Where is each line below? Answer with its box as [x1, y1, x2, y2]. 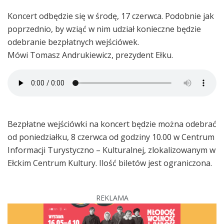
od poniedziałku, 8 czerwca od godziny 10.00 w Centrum [7, 131, 214, 142]
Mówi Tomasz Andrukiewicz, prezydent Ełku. [7, 49, 173, 60]
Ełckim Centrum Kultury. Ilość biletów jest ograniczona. [7, 157, 212, 168]
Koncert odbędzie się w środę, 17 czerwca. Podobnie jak [7, 10, 214, 21]
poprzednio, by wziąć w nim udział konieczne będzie [7, 23, 201, 34]
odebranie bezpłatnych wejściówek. [7, 36, 139, 47]
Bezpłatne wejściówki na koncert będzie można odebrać [7, 118, 216, 129]
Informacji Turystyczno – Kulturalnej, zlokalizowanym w [7, 144, 215, 155]
